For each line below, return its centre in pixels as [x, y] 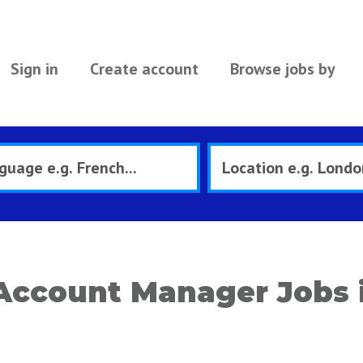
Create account [144, 69]
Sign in [34, 69]
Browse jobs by [282, 69]
